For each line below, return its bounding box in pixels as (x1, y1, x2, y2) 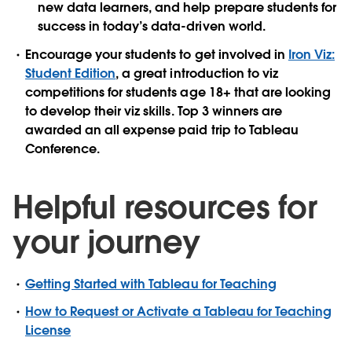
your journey (13, 221, 201, 262)
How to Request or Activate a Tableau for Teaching (25, 302, 332, 320)
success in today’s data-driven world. (38, 18, 266, 35)
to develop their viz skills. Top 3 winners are (25, 102, 282, 119)
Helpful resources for (13, 186, 317, 228)
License (25, 321, 71, 339)
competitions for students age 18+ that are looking (25, 83, 331, 101)
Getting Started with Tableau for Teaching (25, 275, 277, 292)
